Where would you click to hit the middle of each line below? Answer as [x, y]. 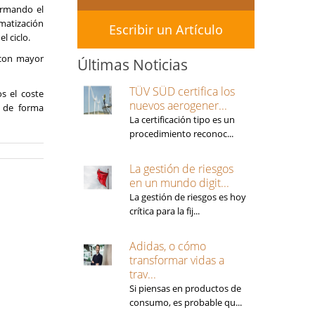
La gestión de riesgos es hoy [187, 197]
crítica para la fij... [164, 211]
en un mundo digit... [179, 183]
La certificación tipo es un [182, 120]
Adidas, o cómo [167, 246]
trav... [142, 274]
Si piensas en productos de [185, 288]
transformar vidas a [176, 260]
